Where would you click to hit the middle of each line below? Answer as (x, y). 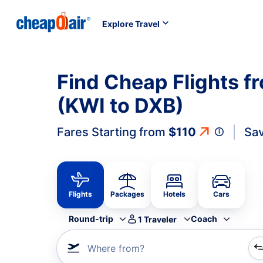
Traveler (160, 219)
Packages (127, 194)
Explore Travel (131, 23)
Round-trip (91, 219)
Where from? (116, 248)
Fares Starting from (113, 132)
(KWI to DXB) (120, 105)
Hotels (174, 194)
